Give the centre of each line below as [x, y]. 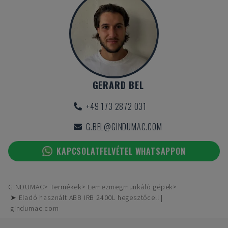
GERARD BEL [118, 85]
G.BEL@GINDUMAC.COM [124, 127]
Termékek [66, 187]
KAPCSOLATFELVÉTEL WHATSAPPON [121, 151]
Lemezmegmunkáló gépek [130, 187]
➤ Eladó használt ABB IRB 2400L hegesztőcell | [87, 197]
